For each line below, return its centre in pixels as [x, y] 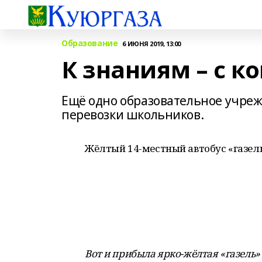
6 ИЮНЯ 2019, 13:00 [151, 43]
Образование [90, 43]
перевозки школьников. [133, 115]
